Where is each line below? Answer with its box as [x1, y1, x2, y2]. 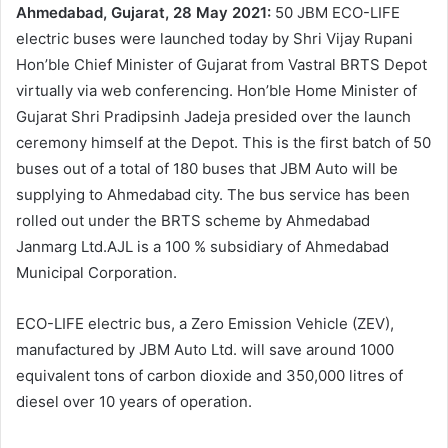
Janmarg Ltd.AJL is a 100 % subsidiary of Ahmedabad [16, 237, 389, 257]
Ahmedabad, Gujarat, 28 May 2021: [16, 3, 275, 23]
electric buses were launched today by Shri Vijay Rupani [16, 29, 413, 49]
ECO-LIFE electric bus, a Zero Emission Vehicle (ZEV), [16, 314, 394, 334]
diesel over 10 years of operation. [16, 392, 252, 412]
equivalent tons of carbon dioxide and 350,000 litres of [16, 366, 403, 386]
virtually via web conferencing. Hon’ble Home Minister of [16, 81, 417, 101]
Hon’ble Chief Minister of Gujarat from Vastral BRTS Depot [16, 55, 427, 75]
